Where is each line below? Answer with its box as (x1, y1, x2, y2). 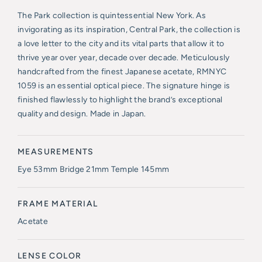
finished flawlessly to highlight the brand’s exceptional (18, 95, 223, 105)
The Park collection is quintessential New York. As (18, 11, 206, 20)
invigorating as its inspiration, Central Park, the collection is (18, 25, 240, 35)
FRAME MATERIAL (18, 199, 98, 209)
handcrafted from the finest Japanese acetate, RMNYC (18, 67, 227, 77)
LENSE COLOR (18, 251, 82, 261)
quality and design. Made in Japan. (18, 109, 146, 119)
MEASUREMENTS (18, 147, 94, 157)
